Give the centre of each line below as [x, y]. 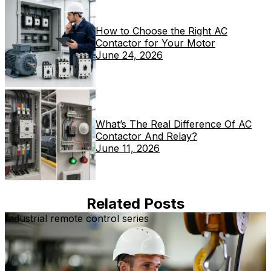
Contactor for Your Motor [155, 43]
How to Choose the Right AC [162, 31]
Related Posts [135, 204]
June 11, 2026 [128, 149]
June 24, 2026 [129, 55]
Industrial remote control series [77, 219]
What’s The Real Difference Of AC [174, 124]
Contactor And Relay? [146, 136]
